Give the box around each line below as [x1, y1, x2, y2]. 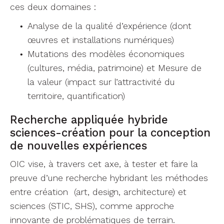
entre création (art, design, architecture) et [10, 187, 186, 197]
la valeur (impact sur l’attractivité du [27, 77, 175, 87]
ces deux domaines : [10, 2, 96, 12]
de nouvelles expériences [10, 139, 147, 152]
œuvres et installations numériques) [27, 35, 174, 45]
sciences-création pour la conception [10, 126, 210, 139]
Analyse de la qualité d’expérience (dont [27, 21, 191, 31]
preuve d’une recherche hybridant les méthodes [10, 173, 208, 183]
